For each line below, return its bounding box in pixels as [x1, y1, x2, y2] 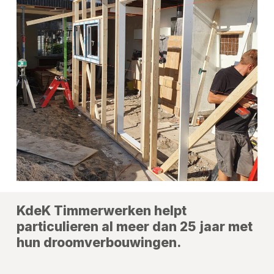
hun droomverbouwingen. [16, 234, 181, 250]
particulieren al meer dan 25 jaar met [16, 218, 253, 234]
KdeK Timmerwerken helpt [16, 202, 187, 218]
